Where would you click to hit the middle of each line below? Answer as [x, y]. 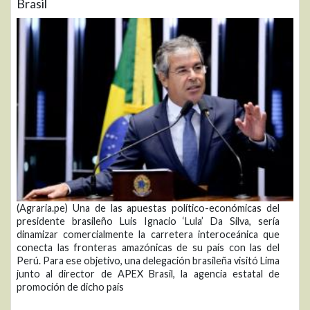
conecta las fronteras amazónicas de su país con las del [148, 248]
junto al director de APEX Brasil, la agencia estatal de [148, 274]
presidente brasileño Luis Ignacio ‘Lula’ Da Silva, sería [148, 221]
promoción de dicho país [70, 287]
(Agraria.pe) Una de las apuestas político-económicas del [148, 208]
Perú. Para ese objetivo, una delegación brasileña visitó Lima [148, 261]
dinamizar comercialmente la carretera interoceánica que [148, 235]
